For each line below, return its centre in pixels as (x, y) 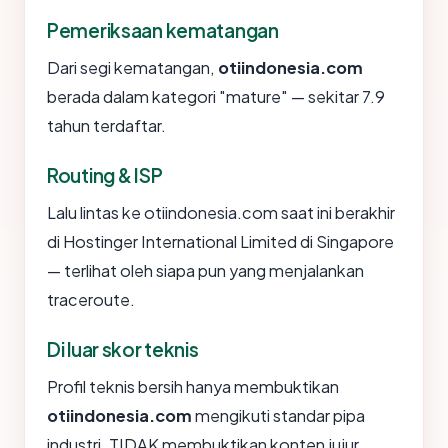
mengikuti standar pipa (278, 416)
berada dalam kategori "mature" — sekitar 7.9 (216, 97)
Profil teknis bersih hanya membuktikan (193, 387)
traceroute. (91, 300)
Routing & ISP (105, 175)
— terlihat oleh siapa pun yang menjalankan (205, 271)
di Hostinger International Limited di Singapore (220, 242)
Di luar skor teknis (123, 349)
